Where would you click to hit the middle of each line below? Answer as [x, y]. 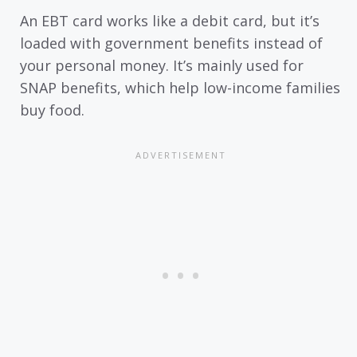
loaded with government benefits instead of [171, 43]
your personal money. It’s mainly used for [162, 66]
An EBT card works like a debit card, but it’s [170, 21]
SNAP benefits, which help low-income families [180, 88]
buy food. [52, 110]
